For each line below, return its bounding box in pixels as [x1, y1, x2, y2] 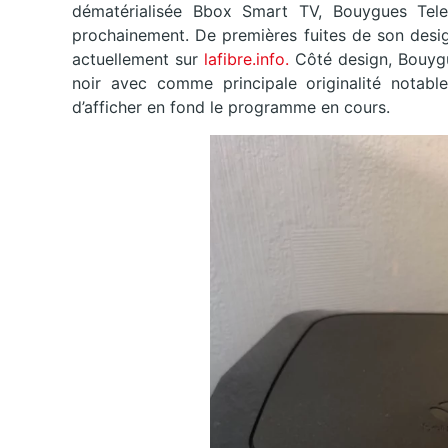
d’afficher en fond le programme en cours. [72, 97, 390, 118]
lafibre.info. [204, 49, 289, 70]
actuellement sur [72, 49, 204, 70]
